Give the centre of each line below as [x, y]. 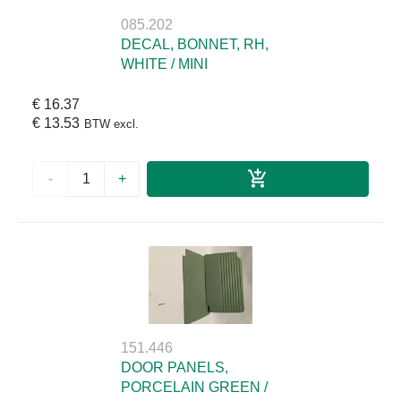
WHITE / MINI [164, 64]
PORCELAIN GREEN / [194, 387]
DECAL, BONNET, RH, [195, 44]
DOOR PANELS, [175, 367]
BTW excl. [111, 124]
